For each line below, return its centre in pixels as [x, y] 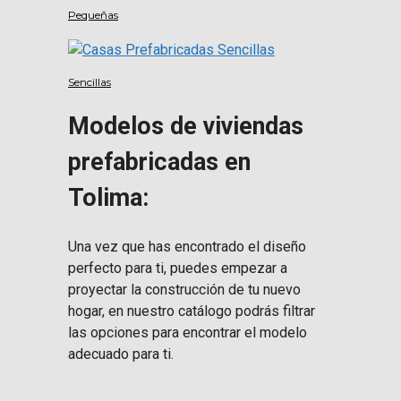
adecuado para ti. [121, 354]
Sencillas [90, 81]
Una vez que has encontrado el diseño [187, 246]
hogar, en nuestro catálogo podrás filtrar [192, 311]
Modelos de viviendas [186, 127]
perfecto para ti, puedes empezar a [178, 268]
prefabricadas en [159, 162]
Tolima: [108, 198]
